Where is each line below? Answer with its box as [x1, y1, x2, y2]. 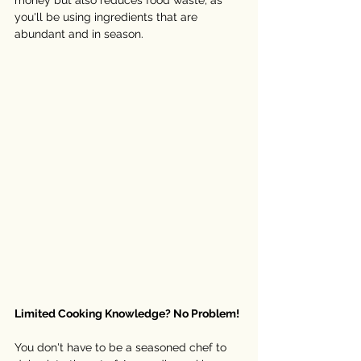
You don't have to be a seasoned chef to [15, 340, 230, 354]
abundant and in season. [15, 27, 147, 41]
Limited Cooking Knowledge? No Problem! [15, 306, 239, 320]
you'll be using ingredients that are [15, 10, 201, 24]
